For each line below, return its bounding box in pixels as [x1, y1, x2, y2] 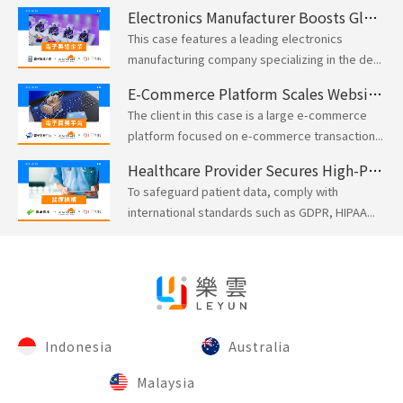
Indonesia [45, 336, 112, 355]
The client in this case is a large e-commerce [128, 105, 367, 123]
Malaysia [137, 372, 195, 391]
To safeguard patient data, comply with [128, 182, 338, 200]
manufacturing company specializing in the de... [128, 49, 381, 67]
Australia [228, 336, 291, 355]
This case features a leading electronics [128, 29, 343, 47]
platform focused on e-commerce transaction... [128, 126, 383, 144]
